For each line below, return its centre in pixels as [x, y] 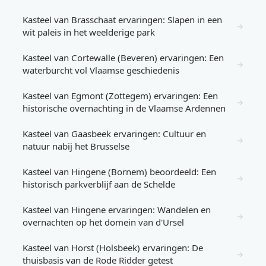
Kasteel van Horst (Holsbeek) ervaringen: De [113, 248]
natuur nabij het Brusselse [76, 146]
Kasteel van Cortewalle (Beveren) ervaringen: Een [123, 58]
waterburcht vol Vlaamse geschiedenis [101, 70]
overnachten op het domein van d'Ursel [103, 222]
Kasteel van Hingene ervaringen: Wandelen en [117, 210]
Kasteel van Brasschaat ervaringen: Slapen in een [122, 20]
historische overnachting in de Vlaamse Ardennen [124, 108]
